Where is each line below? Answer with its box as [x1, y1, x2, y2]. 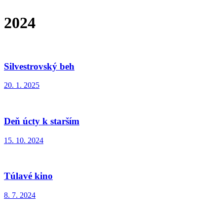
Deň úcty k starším [4, 116, 79, 127]
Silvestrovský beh [4, 61, 74, 72]
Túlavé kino [4, 171, 53, 182]
